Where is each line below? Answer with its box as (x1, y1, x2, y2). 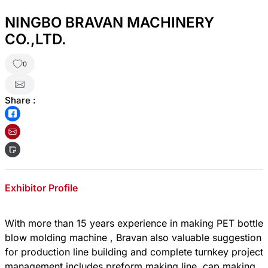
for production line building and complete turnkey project (5, 246, 263, 258)
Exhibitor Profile (5, 182, 78, 194)
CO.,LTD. (5, 30, 66, 48)
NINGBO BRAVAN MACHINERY (5, 13, 214, 31)
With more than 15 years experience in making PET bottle (5, 217, 263, 230)
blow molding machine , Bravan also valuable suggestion (5, 232, 261, 244)
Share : (5, 94, 36, 106)
